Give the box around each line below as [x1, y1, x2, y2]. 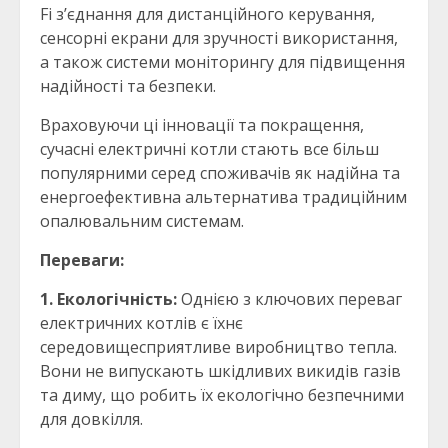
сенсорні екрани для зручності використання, [40, 27, 398, 50]
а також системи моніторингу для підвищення [40, 51, 405, 74]
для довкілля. [40, 408, 143, 431]
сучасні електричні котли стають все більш [40, 138, 379, 161]
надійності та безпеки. [40, 75, 216, 98]
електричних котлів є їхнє [40, 312, 243, 335]
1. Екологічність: [40, 288, 177, 311]
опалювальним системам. [40, 210, 244, 233]
